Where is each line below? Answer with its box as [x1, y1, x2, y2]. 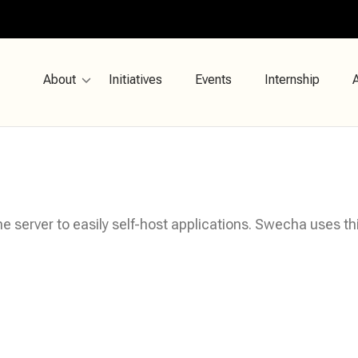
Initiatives [109, 71, 162, 87]
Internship [265, 71, 320, 87]
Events [195, 71, 232, 87]
